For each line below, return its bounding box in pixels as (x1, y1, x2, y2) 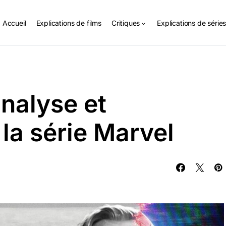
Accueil (2, 18, 26, 27)
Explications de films (36, 18, 101, 27)
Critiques (111, 18, 140, 27)
